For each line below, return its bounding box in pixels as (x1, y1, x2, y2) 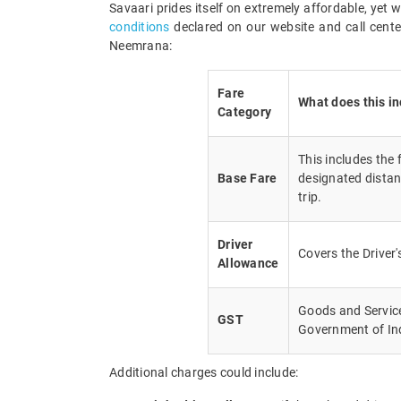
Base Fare (218, 170, 277, 185)
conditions (109, 19, 170, 34)
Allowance (218, 255, 279, 270)
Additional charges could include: (109, 364, 299, 380)
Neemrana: (109, 38, 173, 53)
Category (218, 104, 271, 119)
